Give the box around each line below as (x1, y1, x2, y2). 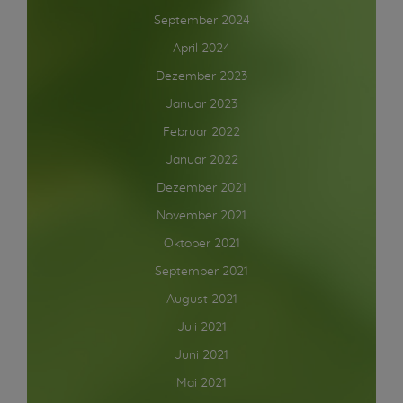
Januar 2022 (165, 154, 238, 167)
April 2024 (173, 42, 230, 56)
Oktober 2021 (163, 237, 240, 251)
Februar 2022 (163, 126, 240, 139)
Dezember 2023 (156, 70, 247, 84)
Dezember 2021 (157, 182, 246, 195)
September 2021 (155, 265, 248, 279)
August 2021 (166, 293, 237, 307)
